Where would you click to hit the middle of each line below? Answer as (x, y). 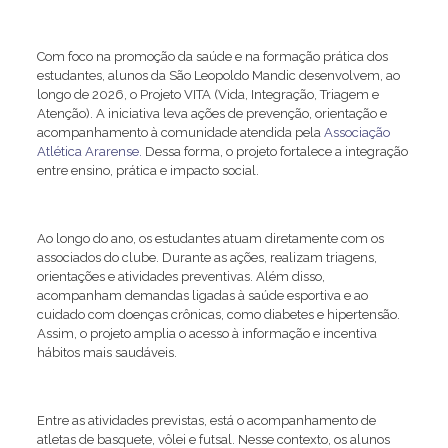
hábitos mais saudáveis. (108, 352)
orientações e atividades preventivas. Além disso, (180, 276)
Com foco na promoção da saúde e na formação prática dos (212, 56)
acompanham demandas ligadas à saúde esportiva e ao (202, 295)
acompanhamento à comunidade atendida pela (180, 132)
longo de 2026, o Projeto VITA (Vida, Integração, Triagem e (207, 94)
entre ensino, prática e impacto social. (147, 170)
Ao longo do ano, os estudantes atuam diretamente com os (210, 238)
